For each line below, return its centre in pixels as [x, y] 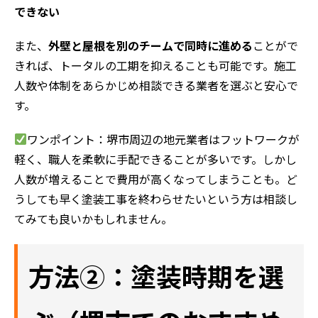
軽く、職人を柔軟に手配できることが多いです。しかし [155, 160]
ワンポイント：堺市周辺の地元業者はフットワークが [164, 140]
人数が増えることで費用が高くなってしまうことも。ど [156, 180]
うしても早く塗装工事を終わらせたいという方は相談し [156, 199]
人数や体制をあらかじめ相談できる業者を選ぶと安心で [156, 86]
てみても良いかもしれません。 [93, 219]
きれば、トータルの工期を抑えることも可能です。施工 [155, 66]
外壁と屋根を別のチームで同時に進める [150, 46]
